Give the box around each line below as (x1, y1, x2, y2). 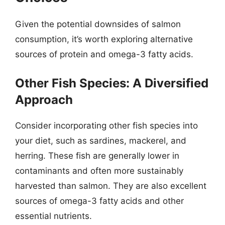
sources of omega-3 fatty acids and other (15, 195, 184, 206)
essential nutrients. (15, 210, 92, 221)
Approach (15, 92, 73, 107)
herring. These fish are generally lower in (15, 150, 179, 161)
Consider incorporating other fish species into (15, 120, 198, 131)
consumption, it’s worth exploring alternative (15, 34, 193, 44)
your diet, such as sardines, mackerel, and (15, 135, 186, 146)
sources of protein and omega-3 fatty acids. (15, 49, 193, 59)
